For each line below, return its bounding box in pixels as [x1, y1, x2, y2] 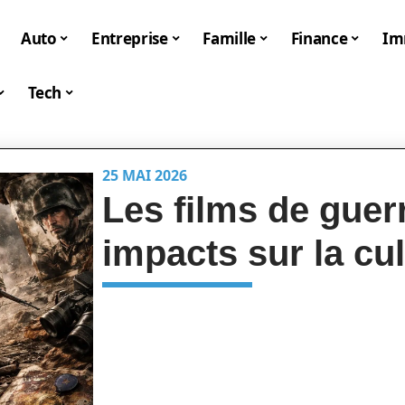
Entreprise [91, 27, 168, 49]
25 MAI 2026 [102, 165, 188, 185]
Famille [202, 27, 257, 49]
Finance [290, 27, 348, 49]
